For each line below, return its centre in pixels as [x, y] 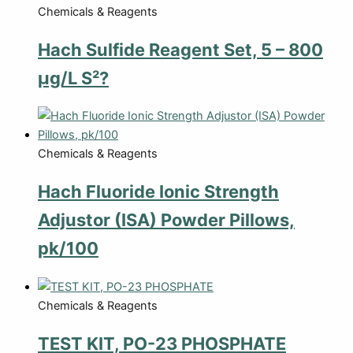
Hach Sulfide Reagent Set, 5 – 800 [180, 50]
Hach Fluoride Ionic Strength [158, 192]
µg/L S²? [73, 78]
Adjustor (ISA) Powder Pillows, [166, 220]
